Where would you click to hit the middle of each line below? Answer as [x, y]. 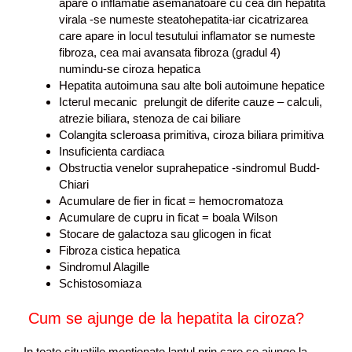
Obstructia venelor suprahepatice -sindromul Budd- [189, 167]
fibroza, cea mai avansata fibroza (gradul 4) [170, 52]
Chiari [74, 184]
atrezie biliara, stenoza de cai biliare [150, 118]
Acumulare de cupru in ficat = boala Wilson [168, 217]
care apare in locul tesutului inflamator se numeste [187, 35]
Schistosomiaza [100, 283]
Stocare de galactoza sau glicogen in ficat [165, 233]
